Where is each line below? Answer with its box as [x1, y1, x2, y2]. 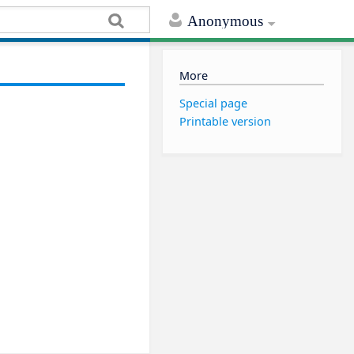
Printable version [179, 114, 272, 130]
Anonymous [187, 13, 264, 30]
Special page [179, 95, 248, 111]
